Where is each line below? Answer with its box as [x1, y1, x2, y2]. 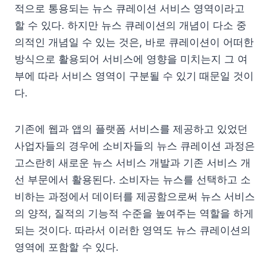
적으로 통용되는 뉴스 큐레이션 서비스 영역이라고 [14, 2, 245, 14]
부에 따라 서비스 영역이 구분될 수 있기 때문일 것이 [14, 69, 254, 82]
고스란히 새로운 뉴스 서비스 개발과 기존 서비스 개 [14, 156, 251, 169]
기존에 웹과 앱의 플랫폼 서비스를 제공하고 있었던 [14, 122, 248, 135]
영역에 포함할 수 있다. [14, 240, 119, 253]
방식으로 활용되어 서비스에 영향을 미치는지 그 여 [14, 52, 248, 65]
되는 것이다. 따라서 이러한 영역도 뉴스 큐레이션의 [14, 224, 251, 236]
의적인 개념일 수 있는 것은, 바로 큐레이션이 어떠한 [14, 36, 254, 48]
